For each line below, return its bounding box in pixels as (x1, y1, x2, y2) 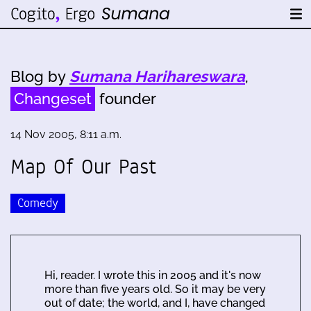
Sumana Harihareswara (69, 67, 245, 85)
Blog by (10, 67, 69, 85)
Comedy (17, 194, 58, 212)
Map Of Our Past (10, 152, 157, 181)
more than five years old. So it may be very (44, 282, 266, 296)
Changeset (14, 90, 92, 108)
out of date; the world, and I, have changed (44, 296, 265, 310)
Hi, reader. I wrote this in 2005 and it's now (44, 268, 261, 282)
